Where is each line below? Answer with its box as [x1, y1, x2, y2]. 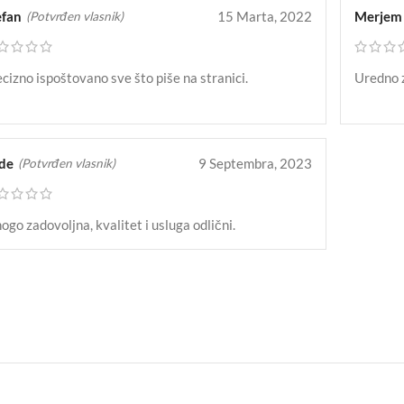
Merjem [353, 8, 402, 25]
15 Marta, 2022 [216, 8, 312, 25]
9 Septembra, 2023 [197, 155, 312, 172]
